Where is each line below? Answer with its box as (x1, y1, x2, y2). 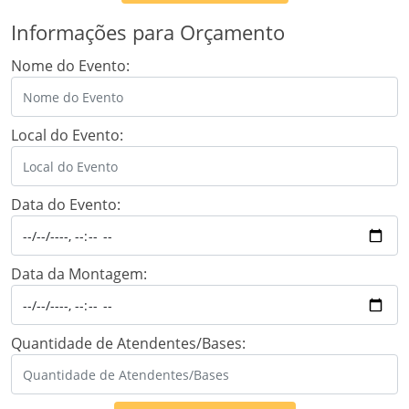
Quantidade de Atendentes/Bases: (11, 333, 246, 354)
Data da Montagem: (11, 264, 147, 285)
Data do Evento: (11, 194, 121, 215)
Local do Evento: (11, 125, 123, 146)
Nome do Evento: (11, 56, 130, 77)
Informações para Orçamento (11, 19, 285, 47)
